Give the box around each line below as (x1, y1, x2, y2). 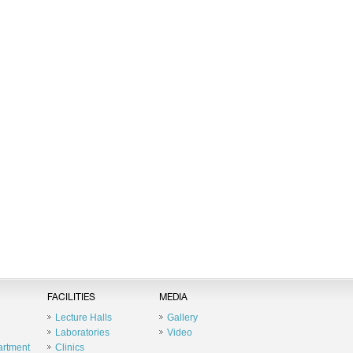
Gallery (166, 312, 198, 323)
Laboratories (54, 327, 110, 338)
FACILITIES (46, 293, 95, 303)
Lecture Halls (54, 312, 112, 323)
